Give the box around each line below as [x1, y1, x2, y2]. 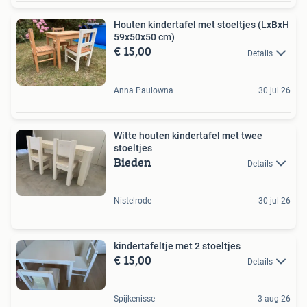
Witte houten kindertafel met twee [114, 130, 262, 141]
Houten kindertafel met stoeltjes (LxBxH [114, 19, 289, 31]
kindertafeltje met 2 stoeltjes [114, 240, 241, 251]
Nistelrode [114, 195, 151, 206]
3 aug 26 [258, 294, 291, 304]
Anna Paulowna [114, 85, 173, 95]
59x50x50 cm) [114, 32, 175, 43]
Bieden [114, 152, 151, 171]
